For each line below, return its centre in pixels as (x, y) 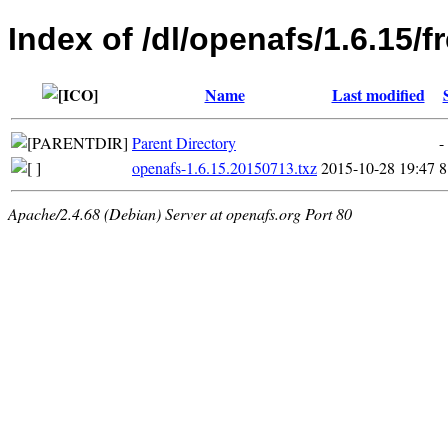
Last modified (378, 94)
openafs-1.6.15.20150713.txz (224, 167)
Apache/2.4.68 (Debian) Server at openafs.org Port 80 (180, 213)
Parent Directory (184, 142)
